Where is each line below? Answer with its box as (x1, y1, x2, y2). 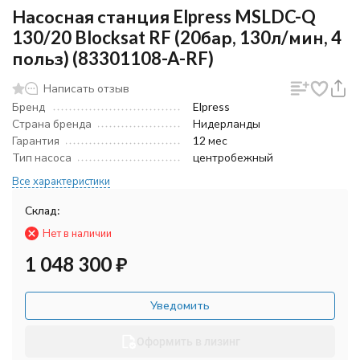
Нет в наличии (43, 227, 112, 239)
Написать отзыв (43, 81, 129, 95)
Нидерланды (193, 117, 260, 130)
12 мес (193, 133, 227, 147)
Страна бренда (12, 117, 92, 130)
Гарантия (12, 133, 59, 147)
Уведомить (150, 298, 210, 312)
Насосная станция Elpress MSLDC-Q (12, 6, 316, 27)
